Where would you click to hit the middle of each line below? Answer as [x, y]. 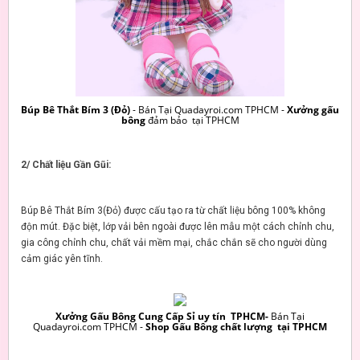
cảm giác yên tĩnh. [62, 258]
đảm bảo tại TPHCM [192, 120]
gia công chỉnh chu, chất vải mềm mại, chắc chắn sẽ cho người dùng [174, 242]
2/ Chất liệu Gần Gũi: [66, 164]
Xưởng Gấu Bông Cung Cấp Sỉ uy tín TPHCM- [162, 317]
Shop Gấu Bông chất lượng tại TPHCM [236, 327]
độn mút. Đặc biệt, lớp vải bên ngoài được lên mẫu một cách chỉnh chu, [178, 226]
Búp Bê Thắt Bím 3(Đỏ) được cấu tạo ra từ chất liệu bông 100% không [173, 210]
